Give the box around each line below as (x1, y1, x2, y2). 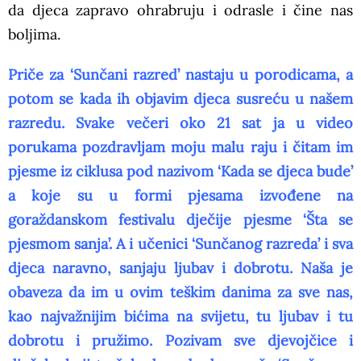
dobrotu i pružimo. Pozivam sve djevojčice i (8, 331, 353, 351)
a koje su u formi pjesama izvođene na (8, 186, 353, 205)
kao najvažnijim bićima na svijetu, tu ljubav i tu (8, 307, 353, 326)
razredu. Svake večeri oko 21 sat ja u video (8, 114, 353, 133)
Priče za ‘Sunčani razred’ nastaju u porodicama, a (8, 65, 353, 85)
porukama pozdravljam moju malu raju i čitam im (8, 138, 353, 157)
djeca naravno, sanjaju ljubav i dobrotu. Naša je (8, 259, 353, 278)
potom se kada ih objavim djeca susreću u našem (8, 89, 353, 109)
